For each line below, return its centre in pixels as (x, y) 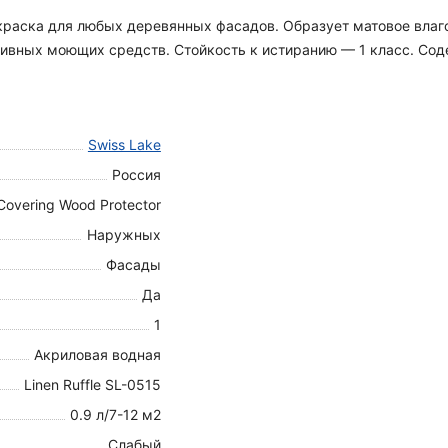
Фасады (133, 264)
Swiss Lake (124, 144)
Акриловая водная (97, 354)
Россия (136, 174)
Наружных (123, 234)
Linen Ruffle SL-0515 (92, 384)
